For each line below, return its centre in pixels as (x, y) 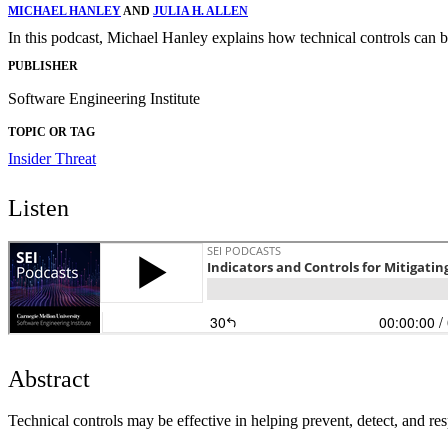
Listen (38, 208)
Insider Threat (52, 159)
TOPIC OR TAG (51, 132)
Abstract (49, 379)
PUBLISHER (43, 66)
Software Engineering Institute (104, 99)
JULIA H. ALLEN (200, 10)
